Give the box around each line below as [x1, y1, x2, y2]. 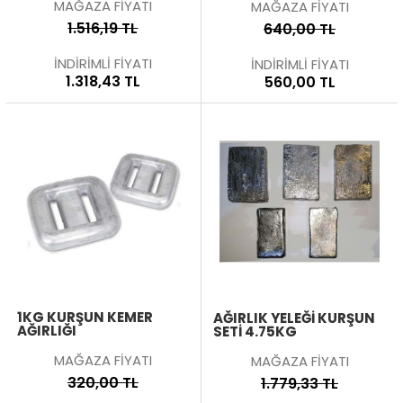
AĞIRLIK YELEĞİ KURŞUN [213, 309, 375, 327]
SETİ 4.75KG [213, 322, 297, 341]
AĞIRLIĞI [16, 321, 76, 340]
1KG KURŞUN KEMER [16, 308, 153, 327]
